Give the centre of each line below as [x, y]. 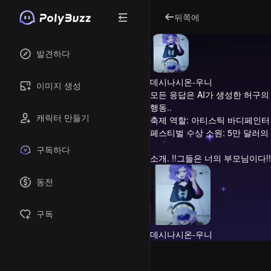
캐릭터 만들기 [63, 117]
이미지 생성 [59, 85]
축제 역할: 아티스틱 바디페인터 [210, 120]
